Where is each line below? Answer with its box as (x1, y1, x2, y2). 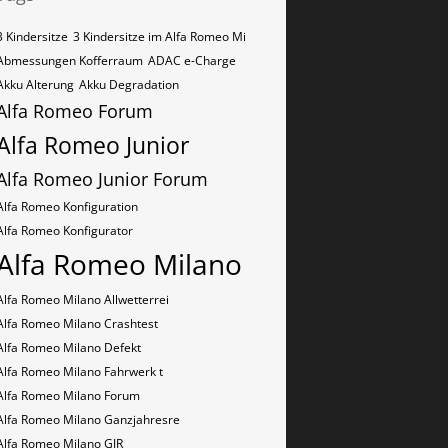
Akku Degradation (79, 76, 179, 93)
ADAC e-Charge (148, 52, 236, 69)
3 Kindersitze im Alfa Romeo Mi (73, 28, 246, 45)
